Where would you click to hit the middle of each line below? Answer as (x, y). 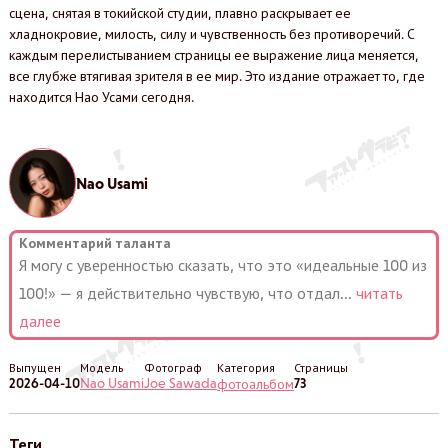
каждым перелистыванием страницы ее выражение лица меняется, (213, 55)
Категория (245, 367)
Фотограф (172, 367)
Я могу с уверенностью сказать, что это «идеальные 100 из (222, 265)
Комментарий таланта (94, 242)
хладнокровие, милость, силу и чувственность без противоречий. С (211, 34)
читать (379, 293)
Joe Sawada (180, 382)
